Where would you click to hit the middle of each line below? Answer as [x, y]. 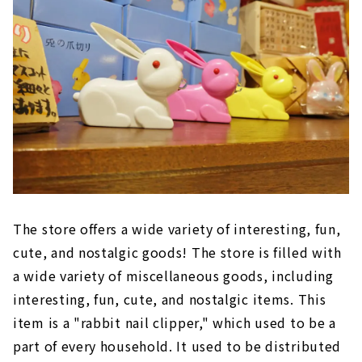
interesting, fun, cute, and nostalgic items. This [170, 299]
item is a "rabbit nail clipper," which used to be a [175, 323]
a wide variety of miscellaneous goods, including [173, 276]
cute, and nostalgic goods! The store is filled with [177, 253]
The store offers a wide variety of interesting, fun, [177, 229]
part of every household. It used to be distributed [177, 346]
